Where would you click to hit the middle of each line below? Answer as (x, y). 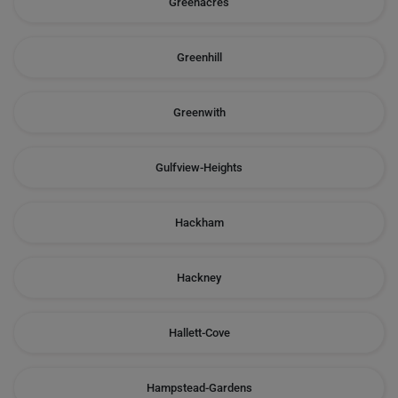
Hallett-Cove (199, 333)
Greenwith (199, 112)
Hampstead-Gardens (199, 388)
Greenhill (199, 57)
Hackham (199, 223)
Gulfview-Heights (199, 167)
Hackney (199, 278)
